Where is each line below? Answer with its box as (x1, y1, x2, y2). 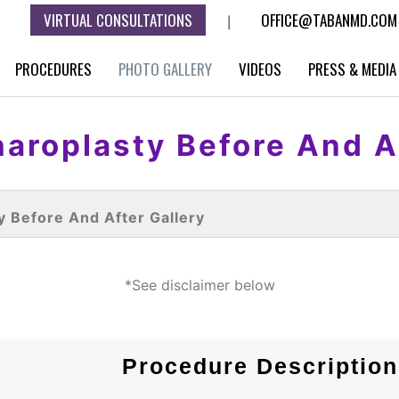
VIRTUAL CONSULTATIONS (44, 9, 192, 31)
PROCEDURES (15, 58, 92, 80)
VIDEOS (239, 58, 281, 80)
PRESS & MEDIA (308, 58, 396, 80)
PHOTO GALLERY (118, 58, 212, 80)
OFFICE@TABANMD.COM (261, 9, 397, 31)
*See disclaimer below (124, 276, 275, 294)
